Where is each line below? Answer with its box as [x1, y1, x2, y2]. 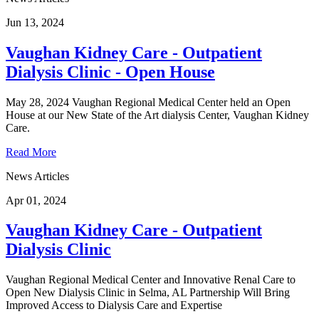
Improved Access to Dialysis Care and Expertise [6, 299, 222, 312]
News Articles [6, 169, 69, 182]
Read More [6, 145, 56, 158]
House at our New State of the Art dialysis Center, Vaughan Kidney [6, 108, 309, 121]
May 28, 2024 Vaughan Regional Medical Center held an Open [6, 95, 291, 108]
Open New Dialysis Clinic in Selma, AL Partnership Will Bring [6, 286, 290, 299]
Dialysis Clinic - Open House [6, 62, 215, 81]
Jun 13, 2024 [6, 16, 64, 28]
